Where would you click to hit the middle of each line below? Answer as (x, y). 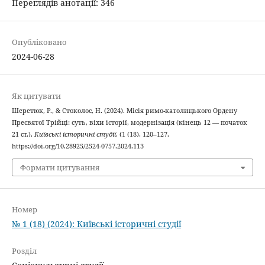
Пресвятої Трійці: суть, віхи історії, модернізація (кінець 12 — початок (129, 123)
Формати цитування (59, 167)
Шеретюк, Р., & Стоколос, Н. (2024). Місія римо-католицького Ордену (124, 111)
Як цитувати (36, 96)
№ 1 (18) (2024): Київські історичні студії (96, 224)
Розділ (24, 251)
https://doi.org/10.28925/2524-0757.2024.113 (77, 146)
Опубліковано (39, 42)
